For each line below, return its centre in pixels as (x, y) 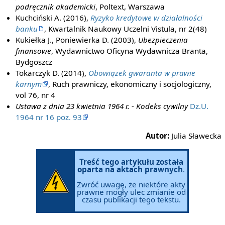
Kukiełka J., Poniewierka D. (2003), (77, 40)
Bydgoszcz (34, 62)
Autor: (158, 136)
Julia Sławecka (196, 136)
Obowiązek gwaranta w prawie (142, 73)
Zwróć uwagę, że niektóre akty (131, 184)
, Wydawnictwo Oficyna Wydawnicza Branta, (130, 51)
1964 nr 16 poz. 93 (49, 117)
